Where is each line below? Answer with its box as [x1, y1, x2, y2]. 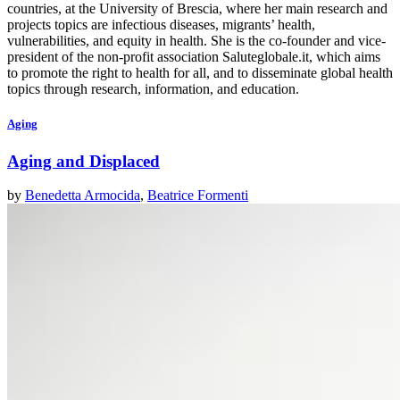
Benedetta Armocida [25, 187, 140, 204]
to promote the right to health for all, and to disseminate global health [7, 65, 393, 81]
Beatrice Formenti [147, 187, 248, 204]
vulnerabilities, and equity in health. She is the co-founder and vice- [7, 33, 386, 49]
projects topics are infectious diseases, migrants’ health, [7, 17, 315, 33]
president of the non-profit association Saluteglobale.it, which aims [7, 49, 380, 65]
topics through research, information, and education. [7, 81, 303, 97]
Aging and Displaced [7, 151, 160, 171]
